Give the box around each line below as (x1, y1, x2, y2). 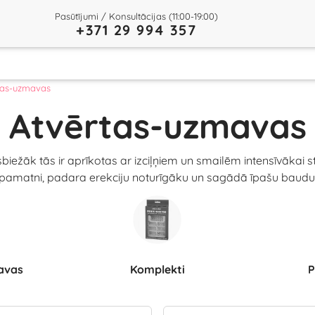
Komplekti (136, 262, 185, 276)
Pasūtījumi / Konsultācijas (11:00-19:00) (55, 10, 218, 22)
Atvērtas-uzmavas (8, 105, 307, 147)
